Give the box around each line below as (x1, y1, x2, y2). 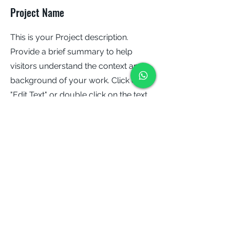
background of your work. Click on (10, 75, 141, 85)
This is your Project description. (10, 32, 128, 42)
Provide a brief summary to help (10, 47, 132, 56)
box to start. (10, 104, 55, 114)
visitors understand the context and (10, 61, 143, 71)
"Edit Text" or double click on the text (10, 90, 147, 100)
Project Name (10, 5, 64, 20)
